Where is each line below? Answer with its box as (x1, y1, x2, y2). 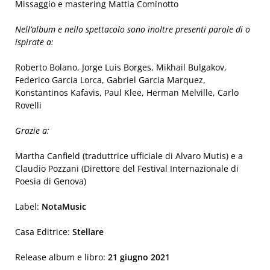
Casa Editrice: (15, 226, 72, 237)
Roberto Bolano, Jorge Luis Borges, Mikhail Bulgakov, (15, 61, 227, 73)
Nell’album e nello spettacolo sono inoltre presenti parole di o (15, 24, 250, 35)
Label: (15, 201, 42, 212)
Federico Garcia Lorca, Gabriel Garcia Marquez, (15, 74, 206, 86)
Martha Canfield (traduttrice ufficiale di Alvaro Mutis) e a (15, 150, 243, 162)
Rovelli (15, 99, 42, 111)
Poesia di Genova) (15, 175, 86, 187)
